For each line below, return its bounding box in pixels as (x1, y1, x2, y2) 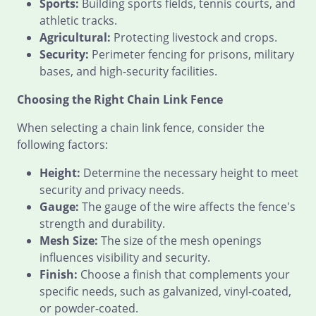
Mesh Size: (39, 233, 98, 248)
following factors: (17, 137, 108, 152)
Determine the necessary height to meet (80, 165, 298, 181)
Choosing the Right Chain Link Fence (17, 92, 223, 107)
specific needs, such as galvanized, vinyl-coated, (39, 284, 291, 299)
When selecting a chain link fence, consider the (17, 120, 265, 135)
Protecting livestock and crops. (111, 30, 277, 45)
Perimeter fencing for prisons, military (89, 47, 294, 62)
